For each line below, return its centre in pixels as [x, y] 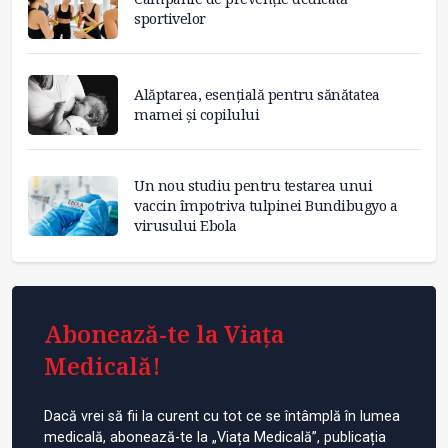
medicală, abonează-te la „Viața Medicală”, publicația [215, 437]
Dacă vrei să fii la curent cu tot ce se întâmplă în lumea [222, 416]
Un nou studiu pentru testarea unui [253, 185]
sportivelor [170, 19]
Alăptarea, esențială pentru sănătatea [257, 95]
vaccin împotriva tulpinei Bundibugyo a [265, 205]
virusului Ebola [185, 225]
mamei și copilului [196, 115]
